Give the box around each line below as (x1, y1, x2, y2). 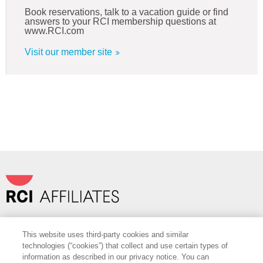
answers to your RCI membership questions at (24, 16, 216, 27)
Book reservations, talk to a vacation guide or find (24, 7, 228, 18)
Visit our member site (24, 47, 114, 58)
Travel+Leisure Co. (5, 217, 70, 227)
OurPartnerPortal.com (82, 217, 156, 227)
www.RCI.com (24, 26, 84, 36)
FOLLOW (13, 238, 45, 248)
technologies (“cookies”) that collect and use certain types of (22, 241, 228, 250)
